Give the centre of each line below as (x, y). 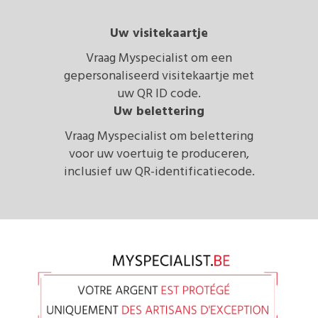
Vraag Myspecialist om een (159, 58)
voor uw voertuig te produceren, (159, 154)
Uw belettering (159, 111)
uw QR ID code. (159, 93)
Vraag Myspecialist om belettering (159, 136)
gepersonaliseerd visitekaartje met (159, 76)
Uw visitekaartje (159, 33)
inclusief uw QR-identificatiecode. (159, 171)
